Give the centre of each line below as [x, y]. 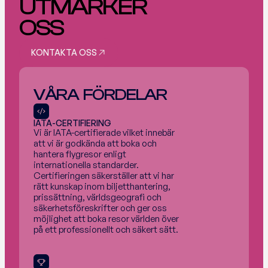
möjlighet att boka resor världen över [106, 219]
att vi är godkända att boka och [95, 143]
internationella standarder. [86, 165]
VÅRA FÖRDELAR [100, 95]
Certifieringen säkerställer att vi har [104, 176]
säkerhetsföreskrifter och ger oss [100, 208]
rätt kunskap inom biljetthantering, [102, 186]
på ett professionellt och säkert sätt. [106, 229]
